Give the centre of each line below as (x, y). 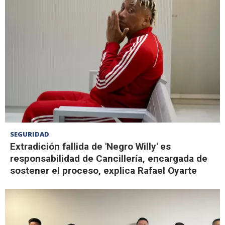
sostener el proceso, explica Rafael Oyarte (103, 171)
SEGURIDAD (30, 134)
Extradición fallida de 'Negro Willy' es (90, 147)
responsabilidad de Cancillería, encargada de (109, 159)
